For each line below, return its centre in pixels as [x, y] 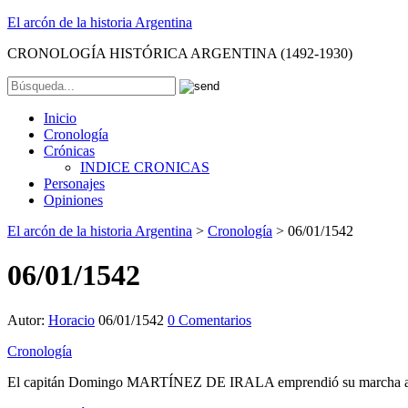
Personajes [74, 184]
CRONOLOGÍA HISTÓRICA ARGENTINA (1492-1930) [180, 53]
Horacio [71, 320]
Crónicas [69, 151]
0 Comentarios [209, 320]
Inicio [60, 118]
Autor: [28, 320]
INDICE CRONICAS [145, 167]
